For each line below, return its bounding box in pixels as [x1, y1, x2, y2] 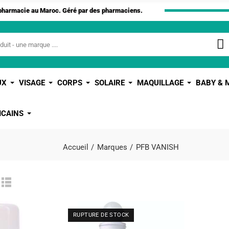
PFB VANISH [136, 143, 179, 152]
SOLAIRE [95, 78, 125, 87]
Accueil [63, 143, 88, 152]
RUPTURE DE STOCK [73, 212, 129, 218]
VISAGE [19, 78, 45, 87]
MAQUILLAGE [137, 78, 184, 87]
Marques [97, 143, 127, 152]
